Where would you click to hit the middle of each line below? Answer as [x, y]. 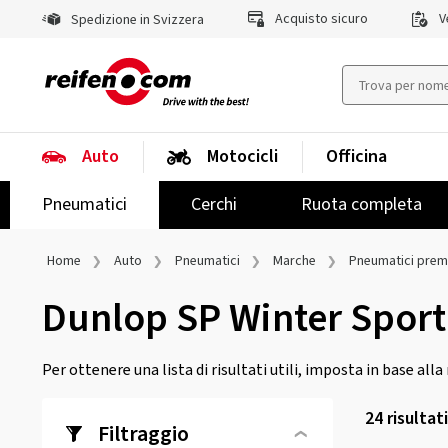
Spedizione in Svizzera [136, 20]
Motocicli [242, 156]
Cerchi [214, 204]
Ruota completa [361, 204]
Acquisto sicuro [319, 19]
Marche [294, 261]
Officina [356, 156]
